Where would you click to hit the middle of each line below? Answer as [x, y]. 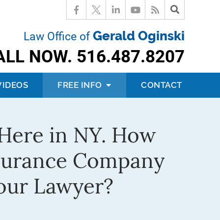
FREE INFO [81, 85]
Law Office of [58, 36]
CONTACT [162, 85]
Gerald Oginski [139, 36]
